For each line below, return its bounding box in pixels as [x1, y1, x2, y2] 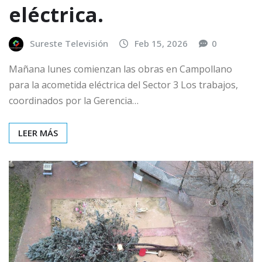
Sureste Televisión [30, 37, 108, 50]
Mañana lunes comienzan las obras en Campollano [9, 62, 232, 75]
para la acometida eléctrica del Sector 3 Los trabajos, [9, 78, 238, 91]
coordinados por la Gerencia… [9, 94, 139, 107]
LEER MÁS [18, 126, 58, 139]
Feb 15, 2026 [135, 37, 188, 50]
